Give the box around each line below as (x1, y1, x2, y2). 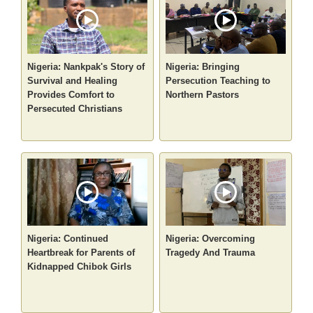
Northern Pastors (166, 89, 239, 101)
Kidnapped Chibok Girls (27, 261, 132, 272)
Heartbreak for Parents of (27, 247, 136, 259)
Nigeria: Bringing (166, 61, 240, 73)
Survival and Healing (27, 75, 118, 87)
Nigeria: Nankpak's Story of (27, 61, 145, 73)
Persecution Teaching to (166, 75, 270, 87)
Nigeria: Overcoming (166, 233, 255, 245)
